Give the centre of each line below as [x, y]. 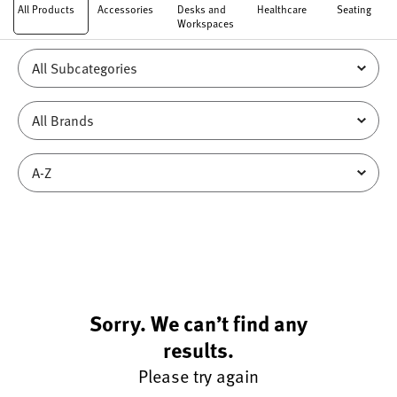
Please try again [198, 376]
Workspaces [206, 23]
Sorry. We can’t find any [198, 323]
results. [198, 349]
